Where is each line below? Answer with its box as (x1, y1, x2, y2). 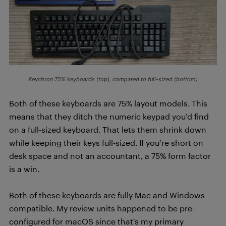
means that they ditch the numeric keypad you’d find (9, 111, 209, 122)
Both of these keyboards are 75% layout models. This (9, 98, 207, 108)
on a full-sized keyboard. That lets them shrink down (9, 125, 206, 135)
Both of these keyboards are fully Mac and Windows (9, 190, 205, 200)
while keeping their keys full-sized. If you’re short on (9, 138, 203, 148)
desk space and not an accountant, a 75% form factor (9, 151, 211, 161)
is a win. (9, 164, 39, 174)
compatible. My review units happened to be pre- (9, 203, 195, 213)
